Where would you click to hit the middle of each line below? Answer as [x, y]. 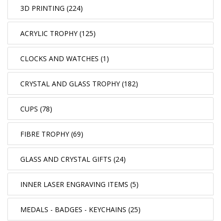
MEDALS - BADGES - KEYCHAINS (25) [80, 210]
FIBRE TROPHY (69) [52, 134]
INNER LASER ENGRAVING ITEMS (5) [79, 184]
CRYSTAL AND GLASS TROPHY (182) [79, 84]
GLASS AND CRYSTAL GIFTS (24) [73, 159]
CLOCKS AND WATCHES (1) [65, 59]
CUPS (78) [36, 109]
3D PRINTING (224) [52, 8]
